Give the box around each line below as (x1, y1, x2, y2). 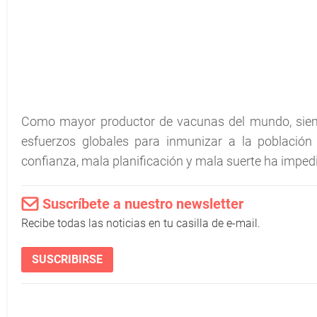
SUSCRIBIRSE (32, 253, 103, 266)
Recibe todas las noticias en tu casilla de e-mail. (21, 217, 260, 230)
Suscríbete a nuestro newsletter (42, 195, 243, 212)
